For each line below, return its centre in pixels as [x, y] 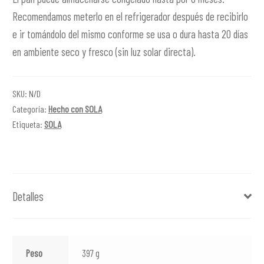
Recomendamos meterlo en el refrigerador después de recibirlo [130, 16]
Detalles [28, 196]
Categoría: [30, 109]
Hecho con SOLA [75, 109]
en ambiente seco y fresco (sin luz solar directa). [104, 51]
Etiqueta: [28, 124]
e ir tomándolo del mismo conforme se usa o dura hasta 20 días [130, 34]
